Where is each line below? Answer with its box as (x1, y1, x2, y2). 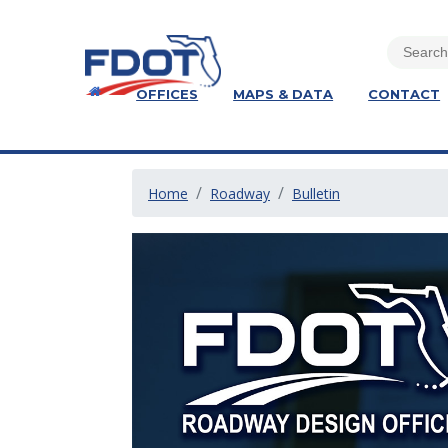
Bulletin (292, 184, 340, 203)
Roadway (210, 184, 270, 203)
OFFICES (136, 86, 199, 102)
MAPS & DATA (233, 86, 334, 102)
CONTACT (368, 86, 441, 102)
